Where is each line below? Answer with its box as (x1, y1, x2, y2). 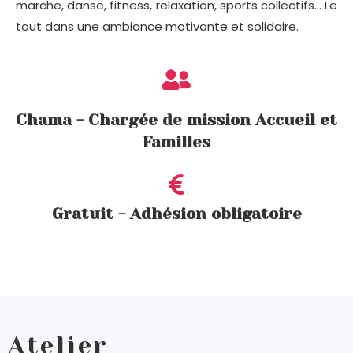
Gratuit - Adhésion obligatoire (51, 204, 302, 223)
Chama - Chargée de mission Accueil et (16, 110, 337, 129)
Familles (143, 132, 210, 151)
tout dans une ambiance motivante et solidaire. (16, 17, 299, 35)
